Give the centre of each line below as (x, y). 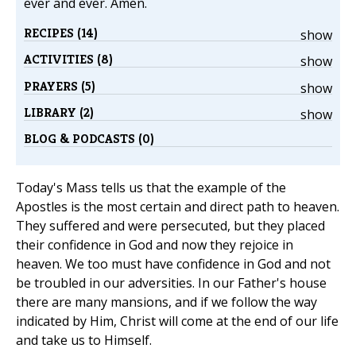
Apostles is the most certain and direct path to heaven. (178, 207)
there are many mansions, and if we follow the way (166, 302)
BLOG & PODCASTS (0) (89, 139)
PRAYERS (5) (60, 86)
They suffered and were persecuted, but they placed (170, 226)
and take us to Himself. (84, 341)
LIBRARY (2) (59, 112)
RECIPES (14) (61, 33)
